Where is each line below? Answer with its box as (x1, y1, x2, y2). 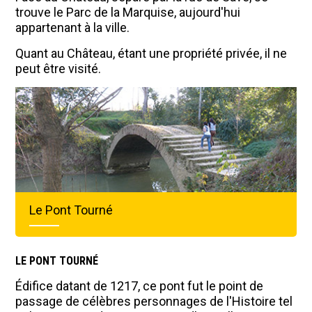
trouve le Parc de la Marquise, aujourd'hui (15, 4, 241, 19)
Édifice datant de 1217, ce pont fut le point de (15, 278, 264, 293)
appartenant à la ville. (15, 19, 130, 35)
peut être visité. (15, 61, 102, 76)
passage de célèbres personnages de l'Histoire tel (15, 293, 293, 309)
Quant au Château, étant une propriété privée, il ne (15, 45, 288, 61)
